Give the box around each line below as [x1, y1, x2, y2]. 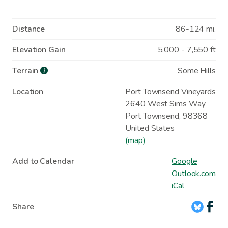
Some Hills [177, 65, 216, 76]
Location [12, 85, 44, 97]
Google [172, 155, 197, 167]
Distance [12, 23, 45, 35]
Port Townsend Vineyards [125, 85, 216, 97]
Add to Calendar [12, 155, 74, 167]
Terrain [12, 65, 41, 76]
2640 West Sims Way [125, 98, 206, 109]
